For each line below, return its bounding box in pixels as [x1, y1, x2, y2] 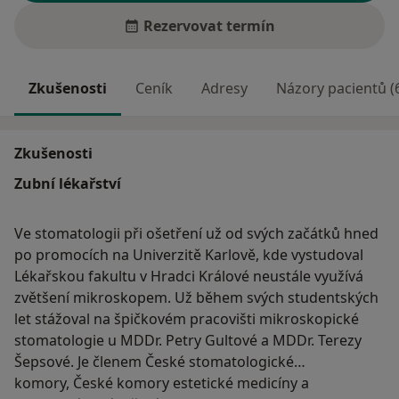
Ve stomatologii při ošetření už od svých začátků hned [14, 224, 379, 244]
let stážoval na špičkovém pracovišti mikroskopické [14, 309, 359, 330]
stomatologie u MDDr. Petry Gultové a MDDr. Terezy [14, 330, 362, 351]
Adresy [201, 78, 248, 98]
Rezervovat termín [143, 16, 275, 36]
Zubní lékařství [14, 174, 121, 194]
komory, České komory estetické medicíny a [14, 373, 309, 394]
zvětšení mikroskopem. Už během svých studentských [14, 288, 379, 308]
